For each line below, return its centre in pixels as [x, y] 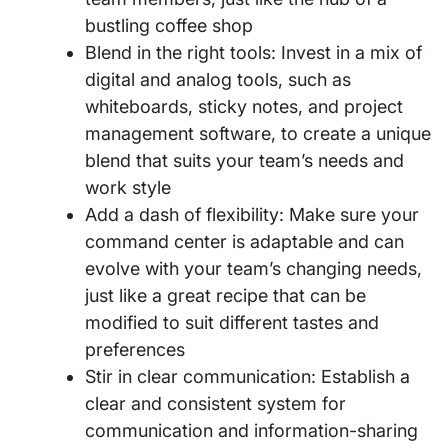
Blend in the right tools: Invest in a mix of [253, 53]
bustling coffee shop [169, 26]
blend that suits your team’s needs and [244, 161]
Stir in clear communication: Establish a [247, 377]
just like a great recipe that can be [225, 296]
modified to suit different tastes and [232, 323]
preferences [135, 350]
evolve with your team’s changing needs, [253, 269]
